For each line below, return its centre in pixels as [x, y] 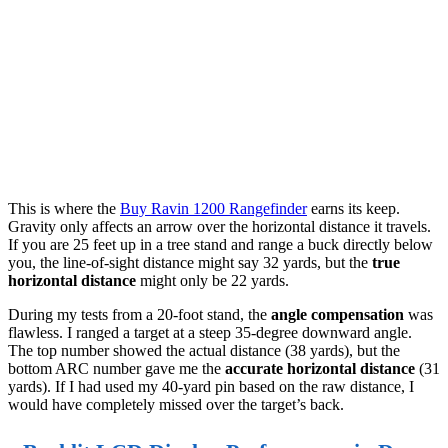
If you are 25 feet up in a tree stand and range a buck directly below [220, 245]
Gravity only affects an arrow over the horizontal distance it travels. [219, 227]
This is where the [64, 209]
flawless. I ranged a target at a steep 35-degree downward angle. [210, 333]
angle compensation [337, 315]
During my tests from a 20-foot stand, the [139, 315]
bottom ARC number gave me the [116, 369]
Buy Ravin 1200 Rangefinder [213, 209]
